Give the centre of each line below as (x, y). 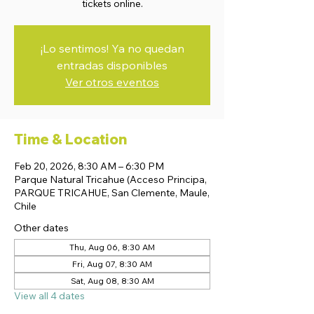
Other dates (41, 228)
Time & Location (70, 139)
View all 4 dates (49, 296)
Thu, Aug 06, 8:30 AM (112, 247)
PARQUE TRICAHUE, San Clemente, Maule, (112, 193)
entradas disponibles (112, 65)
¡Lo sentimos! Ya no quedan (112, 48)
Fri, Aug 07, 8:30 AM (112, 264)
